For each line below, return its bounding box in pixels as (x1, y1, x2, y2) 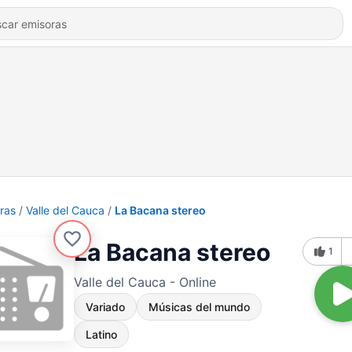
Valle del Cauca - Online (74, 274, 216, 290)
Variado (86, 300, 125, 313)
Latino (86, 328, 117, 341)
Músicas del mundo (148, 300, 250, 313)
